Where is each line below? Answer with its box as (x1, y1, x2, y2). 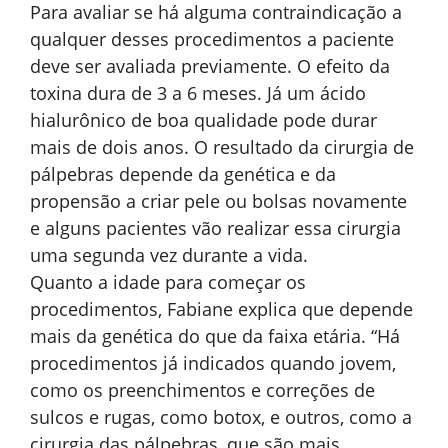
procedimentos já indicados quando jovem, (30, 351, 396, 376)
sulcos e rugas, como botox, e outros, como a (30, 405, 412, 430)
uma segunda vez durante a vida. (30, 243, 308, 268)
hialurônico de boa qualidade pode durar (30, 108, 377, 133)
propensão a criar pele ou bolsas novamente (30, 189, 407, 214)
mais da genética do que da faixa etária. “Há (30, 324, 400, 349)
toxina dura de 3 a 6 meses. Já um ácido (30, 81, 366, 106)
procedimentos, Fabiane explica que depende (30, 297, 413, 322)
